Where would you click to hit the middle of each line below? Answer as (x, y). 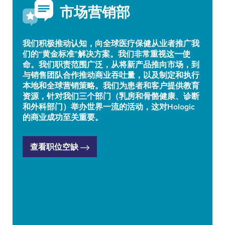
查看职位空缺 (55, 146)
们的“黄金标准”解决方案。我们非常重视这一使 (106, 54)
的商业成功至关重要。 (63, 117)
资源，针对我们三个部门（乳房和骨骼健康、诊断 (111, 96)
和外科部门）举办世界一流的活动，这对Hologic (109, 107)
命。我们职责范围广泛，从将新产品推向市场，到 (111, 65)
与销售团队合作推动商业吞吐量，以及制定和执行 (111, 75)
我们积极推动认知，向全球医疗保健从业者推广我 (111, 43)
